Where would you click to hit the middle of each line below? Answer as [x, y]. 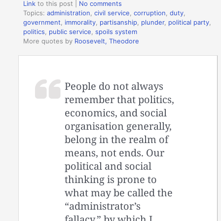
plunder [153, 22]
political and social [108, 166]
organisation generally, [118, 126]
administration [69, 13]
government [42, 22]
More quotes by [49, 41]
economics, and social [116, 112]
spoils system [116, 32]
